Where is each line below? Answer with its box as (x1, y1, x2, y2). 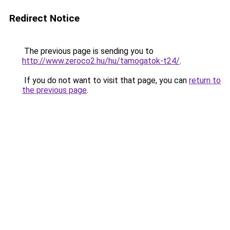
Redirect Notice (9, 12, 80, 24)
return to (189, 75, 221, 85)
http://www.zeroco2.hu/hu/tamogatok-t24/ (22, 56, 180, 66)
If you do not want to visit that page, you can (22, 75, 189, 85)
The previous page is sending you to (22, 46, 154, 56)
